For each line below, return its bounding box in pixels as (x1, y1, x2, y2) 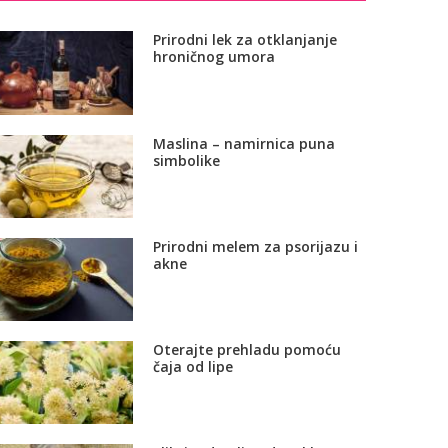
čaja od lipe (152, 356, 233, 376)
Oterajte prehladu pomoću (152, 339, 341, 359)
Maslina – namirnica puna (152, 133, 335, 153)
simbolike (152, 150, 220, 170)
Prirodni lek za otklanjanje (152, 30, 337, 50)
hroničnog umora (152, 47, 275, 67)
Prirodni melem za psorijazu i (152, 236, 358, 256)
